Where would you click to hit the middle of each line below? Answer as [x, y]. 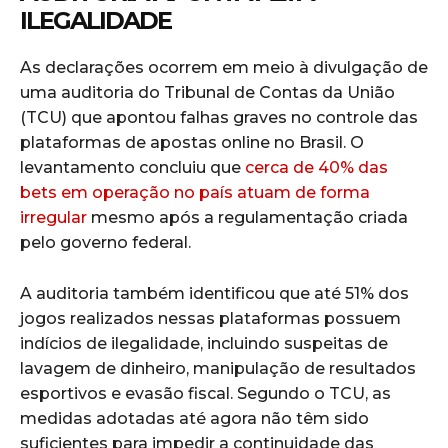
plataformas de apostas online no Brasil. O [192, 142]
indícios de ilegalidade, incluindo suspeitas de [204, 343]
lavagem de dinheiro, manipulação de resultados [218, 368]
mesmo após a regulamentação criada [247, 217]
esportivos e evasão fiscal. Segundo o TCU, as [205, 393]
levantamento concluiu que [132, 167]
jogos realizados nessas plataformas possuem [210, 318]
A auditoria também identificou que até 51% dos [214, 293]
